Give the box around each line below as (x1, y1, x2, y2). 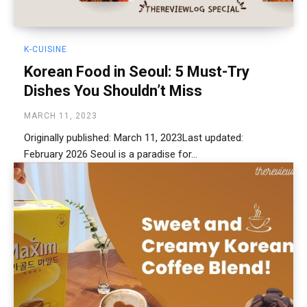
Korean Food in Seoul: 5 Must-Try (24, 62, 249, 80)
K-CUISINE (24, 44, 67, 54)
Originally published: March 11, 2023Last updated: (24, 131, 243, 144)
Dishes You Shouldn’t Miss (24, 82, 202, 99)
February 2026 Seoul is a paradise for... (90, 147, 197, 160)
